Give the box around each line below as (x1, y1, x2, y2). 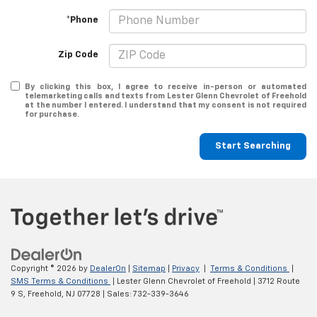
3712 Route (255, 277, 300, 285)
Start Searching (215, 142, 291, 151)
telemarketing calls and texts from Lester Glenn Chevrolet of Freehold (25, 92, 306, 100)
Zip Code (58, 50, 99, 59)
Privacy (172, 264, 200, 272)
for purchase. (25, 110, 79, 119)
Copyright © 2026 (11, 264, 79, 272)
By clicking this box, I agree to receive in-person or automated (25, 83, 306, 91)
